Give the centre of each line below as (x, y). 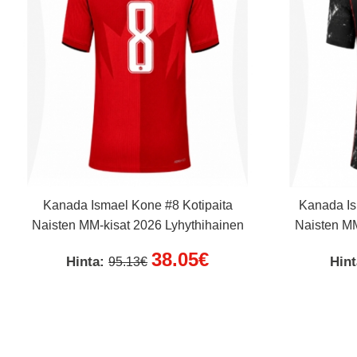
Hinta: (88, 262)
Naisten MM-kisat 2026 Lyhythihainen (137, 226)
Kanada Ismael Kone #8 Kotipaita (137, 206)
